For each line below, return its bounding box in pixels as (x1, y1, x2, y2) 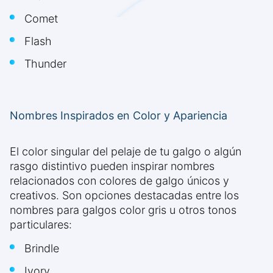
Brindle (24, 242, 59, 255)
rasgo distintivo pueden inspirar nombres (10, 160, 214, 173)
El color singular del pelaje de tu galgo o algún (10, 145, 241, 158)
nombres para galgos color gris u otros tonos (10, 204, 236, 217)
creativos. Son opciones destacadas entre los (10, 189, 239, 202)
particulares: (10, 218, 72, 232)
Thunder (24, 57, 66, 71)
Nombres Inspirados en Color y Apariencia (10, 109, 227, 122)
